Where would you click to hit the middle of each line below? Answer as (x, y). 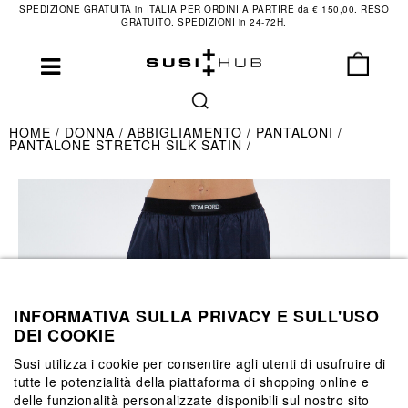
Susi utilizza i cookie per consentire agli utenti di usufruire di (200, 363)
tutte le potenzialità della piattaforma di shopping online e (191, 381)
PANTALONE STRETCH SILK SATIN (128, 145)
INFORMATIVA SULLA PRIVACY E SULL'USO (196, 316)
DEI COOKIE (64, 335)
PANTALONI (296, 132)
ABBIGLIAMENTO (187, 132)
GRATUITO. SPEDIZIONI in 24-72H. (204, 22)
